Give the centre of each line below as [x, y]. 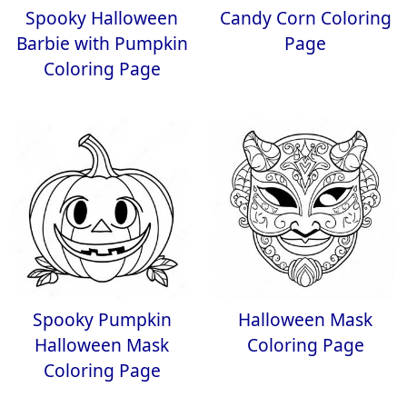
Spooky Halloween [102, 18]
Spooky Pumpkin [102, 319]
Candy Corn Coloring [305, 18]
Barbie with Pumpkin [102, 43]
